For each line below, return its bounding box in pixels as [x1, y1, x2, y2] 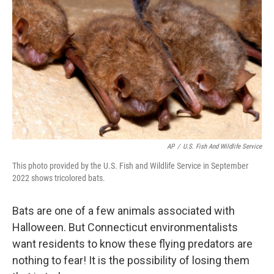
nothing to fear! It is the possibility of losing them [12, 254, 250, 267]
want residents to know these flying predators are [12, 237, 253, 250]
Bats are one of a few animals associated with [12, 204, 235, 217]
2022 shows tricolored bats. [12, 173, 105, 183]
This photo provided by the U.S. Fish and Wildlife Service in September [12, 161, 248, 171]
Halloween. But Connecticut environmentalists [12, 221, 238, 234]
